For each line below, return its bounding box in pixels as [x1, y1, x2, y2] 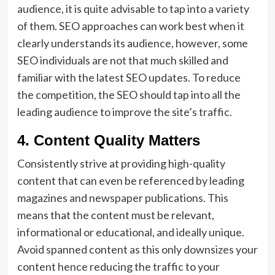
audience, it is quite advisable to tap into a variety [17, 2, 249, 15]
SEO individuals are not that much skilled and [17, 53, 228, 67]
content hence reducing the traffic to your [17, 260, 220, 273]
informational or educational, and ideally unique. [17, 225, 244, 239]
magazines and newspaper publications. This [17, 191, 228, 204]
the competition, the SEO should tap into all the [17, 88, 241, 101]
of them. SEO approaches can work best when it [17, 19, 244, 33]
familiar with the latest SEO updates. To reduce [17, 71, 241, 84]
